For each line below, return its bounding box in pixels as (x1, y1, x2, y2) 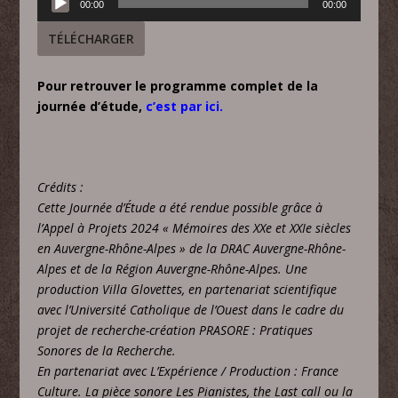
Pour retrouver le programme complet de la (37, 77, 319, 95)
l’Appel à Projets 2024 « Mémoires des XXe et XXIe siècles (37, 219, 352, 237)
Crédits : (37, 179, 84, 196)
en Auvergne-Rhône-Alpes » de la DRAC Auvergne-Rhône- (37, 240, 346, 258)
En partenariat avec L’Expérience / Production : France (37, 362, 339, 380)
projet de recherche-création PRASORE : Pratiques (37, 322, 314, 339)
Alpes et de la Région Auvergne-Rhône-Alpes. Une (37, 260, 308, 278)
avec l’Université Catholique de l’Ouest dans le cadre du (37, 301, 345, 319)
